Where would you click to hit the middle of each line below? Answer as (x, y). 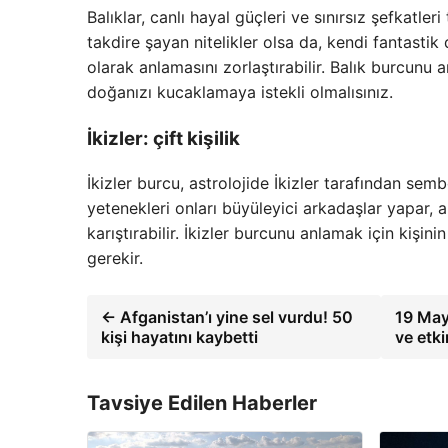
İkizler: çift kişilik (163, 138)
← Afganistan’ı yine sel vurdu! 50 (227, 317)
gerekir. (115, 258)
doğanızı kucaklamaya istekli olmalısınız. (240, 91)
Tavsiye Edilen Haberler (202, 403)
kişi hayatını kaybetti (179, 337)
